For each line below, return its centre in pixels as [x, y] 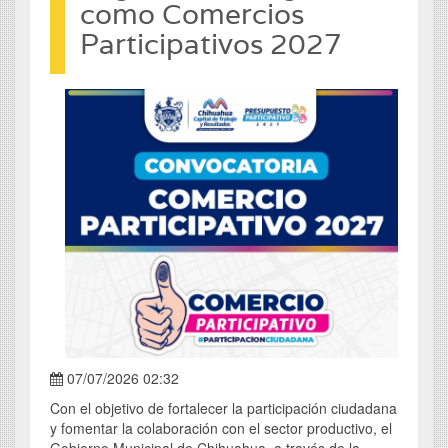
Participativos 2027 [211, 44]
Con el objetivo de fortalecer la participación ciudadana [223, 408]
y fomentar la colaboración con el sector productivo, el [221, 428]
